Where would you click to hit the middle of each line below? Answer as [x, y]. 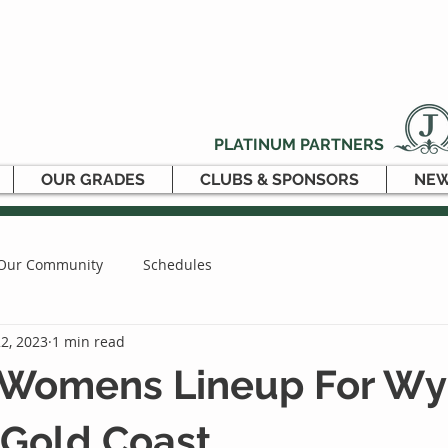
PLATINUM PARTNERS [299, 144]
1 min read [88, 341]
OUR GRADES [93, 179]
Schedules [177, 264]
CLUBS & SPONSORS [279, 179]
